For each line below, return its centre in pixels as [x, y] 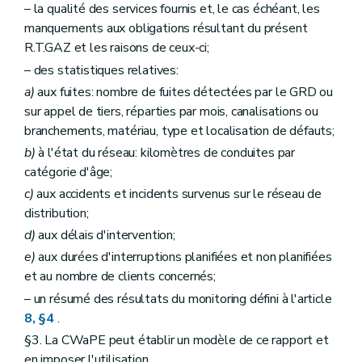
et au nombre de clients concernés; [120, 277]
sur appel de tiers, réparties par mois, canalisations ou [171, 111]
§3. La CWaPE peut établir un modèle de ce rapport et [177, 340]
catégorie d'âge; [69, 172]
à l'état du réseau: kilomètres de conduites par [165, 152]
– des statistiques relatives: [101, 70]
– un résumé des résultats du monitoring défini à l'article [180, 299]
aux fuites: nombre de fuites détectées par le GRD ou [184, 92]
